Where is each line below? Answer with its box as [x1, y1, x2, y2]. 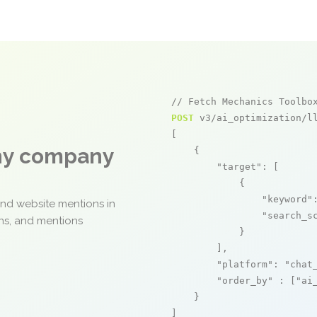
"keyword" [262, 194, 313, 204]
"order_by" [217, 275, 273, 286]
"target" [217, 161, 262, 172]
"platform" [217, 259, 273, 270]
